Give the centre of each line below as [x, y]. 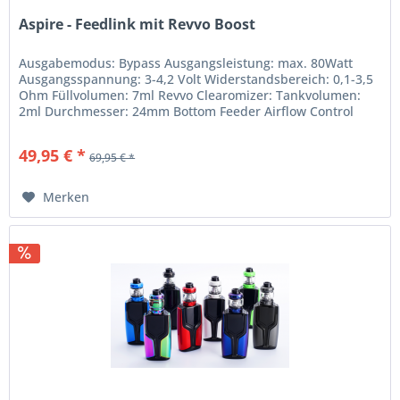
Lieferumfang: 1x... [75, 127]
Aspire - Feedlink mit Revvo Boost [137, 24]
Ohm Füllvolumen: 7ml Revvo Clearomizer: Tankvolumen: [190, 95]
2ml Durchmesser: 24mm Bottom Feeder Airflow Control [187, 111]
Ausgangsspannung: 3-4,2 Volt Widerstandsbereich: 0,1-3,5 [196, 79]
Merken [67, 196]
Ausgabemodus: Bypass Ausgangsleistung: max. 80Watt [186, 62]
